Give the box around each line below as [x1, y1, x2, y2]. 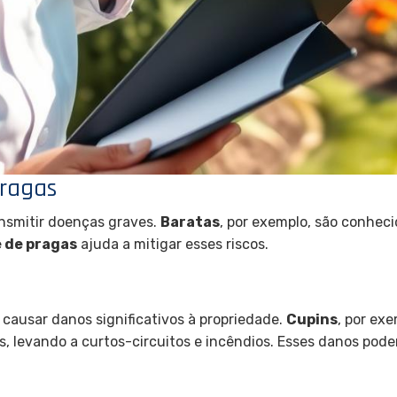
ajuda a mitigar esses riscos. [77, 236, 269, 253]
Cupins [286, 311, 338, 329]
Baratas [160, 214, 220, 231]
